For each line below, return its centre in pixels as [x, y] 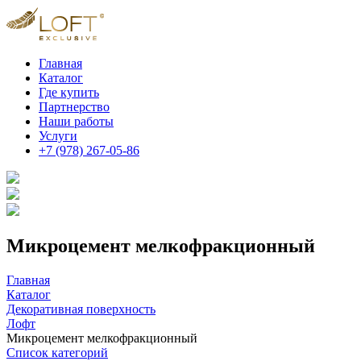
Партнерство [74, 107]
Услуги [58, 136]
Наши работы [76, 121]
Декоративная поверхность [81, 309]
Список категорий [57, 352]
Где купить [69, 92]
